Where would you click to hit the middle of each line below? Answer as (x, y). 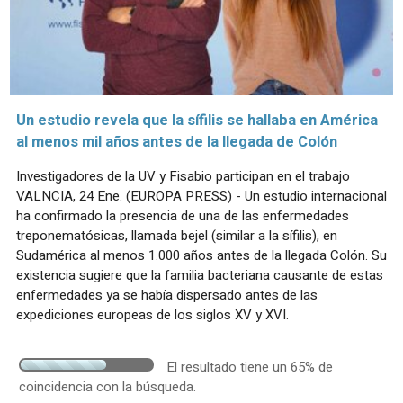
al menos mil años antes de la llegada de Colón (177, 142)
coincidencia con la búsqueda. (107, 386)
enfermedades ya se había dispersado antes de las (167, 295)
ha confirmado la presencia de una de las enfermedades (183, 215)
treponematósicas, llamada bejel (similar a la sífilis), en (177, 235)
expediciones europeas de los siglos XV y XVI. (152, 314)
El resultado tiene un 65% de (250, 367)
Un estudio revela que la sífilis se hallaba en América (197, 120)
